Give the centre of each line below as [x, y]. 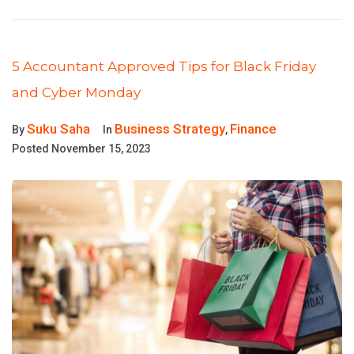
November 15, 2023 [101, 149]
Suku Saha [58, 129]
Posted [32, 149]
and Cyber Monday [76, 92]
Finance [253, 129]
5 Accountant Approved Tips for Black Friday [164, 66]
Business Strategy [170, 129]
